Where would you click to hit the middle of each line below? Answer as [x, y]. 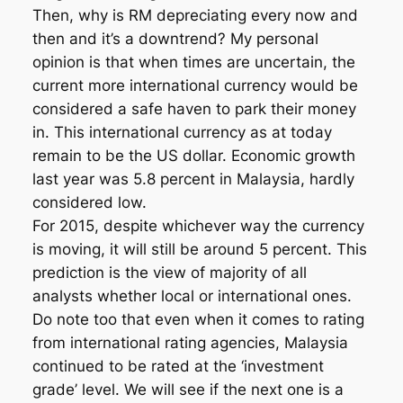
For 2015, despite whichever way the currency [198, 226]
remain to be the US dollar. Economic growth [193, 156]
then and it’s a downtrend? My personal [175, 39]
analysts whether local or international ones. [192, 296]
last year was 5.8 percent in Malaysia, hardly [193, 179]
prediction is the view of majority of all [169, 273]
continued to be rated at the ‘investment [178, 367]
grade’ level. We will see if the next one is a [188, 390]
